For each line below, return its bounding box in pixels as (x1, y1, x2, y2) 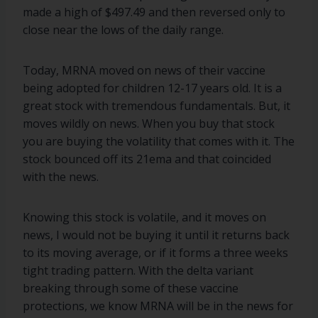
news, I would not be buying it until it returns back (23, 227, 290, 243)
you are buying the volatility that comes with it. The (23, 133, 295, 149)
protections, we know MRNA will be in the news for (23, 298, 293, 314)
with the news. (23, 169, 99, 185)
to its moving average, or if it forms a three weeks (23, 245, 288, 261)
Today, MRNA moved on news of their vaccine (23, 62, 265, 78)
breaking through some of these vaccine (23, 280, 238, 296)
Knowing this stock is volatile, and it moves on (23, 209, 266, 225)
